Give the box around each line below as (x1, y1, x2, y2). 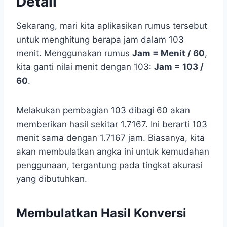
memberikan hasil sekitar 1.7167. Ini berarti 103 (16, 119, 207, 130)
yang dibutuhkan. (16, 174, 87, 184)
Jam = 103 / (154, 62, 204, 72)
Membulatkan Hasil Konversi (16, 206, 186, 221)
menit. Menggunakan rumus (16, 48, 132, 59)
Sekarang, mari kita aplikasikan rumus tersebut (16, 21, 207, 31)
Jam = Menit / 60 (132, 48, 205, 59)
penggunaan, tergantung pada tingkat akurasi (16, 160, 202, 171)
